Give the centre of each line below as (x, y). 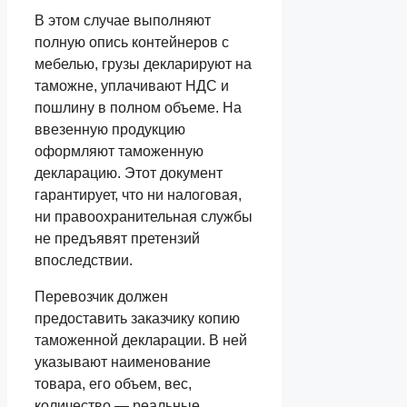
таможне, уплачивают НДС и (132, 86)
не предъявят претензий (117, 239)
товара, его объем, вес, (113, 384)
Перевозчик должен (101, 297)
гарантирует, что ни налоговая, (138, 195)
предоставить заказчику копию (137, 319)
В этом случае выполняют (123, 21)
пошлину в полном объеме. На (138, 108)
